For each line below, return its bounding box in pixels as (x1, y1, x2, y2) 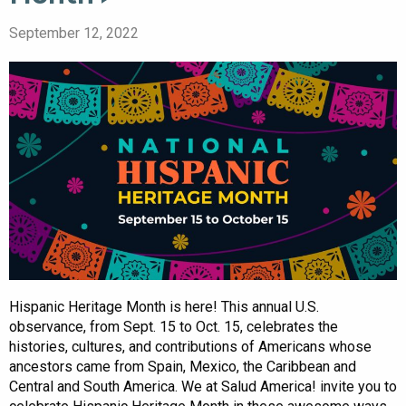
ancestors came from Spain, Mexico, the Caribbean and (9, 358, 356, 376)
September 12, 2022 (9, 24, 139, 43)
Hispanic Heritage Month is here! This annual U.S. (9, 298, 319, 316)
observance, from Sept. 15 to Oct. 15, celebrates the (9, 318, 338, 336)
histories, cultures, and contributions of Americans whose (9, 338, 372, 356)
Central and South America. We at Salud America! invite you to (9, 378, 397, 396)
